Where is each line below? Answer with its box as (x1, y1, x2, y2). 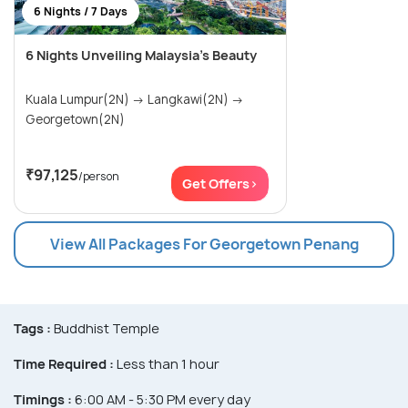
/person (78, 168, 119, 184)
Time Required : (14, 354, 114, 372)
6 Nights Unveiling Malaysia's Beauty (25, 46, 257, 64)
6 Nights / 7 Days (34, 3, 127, 19)
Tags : (14, 319, 51, 337)
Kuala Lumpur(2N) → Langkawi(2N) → (25, 90, 148, 107)
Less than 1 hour (114, 354, 219, 372)
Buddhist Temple (51, 319, 159, 337)
